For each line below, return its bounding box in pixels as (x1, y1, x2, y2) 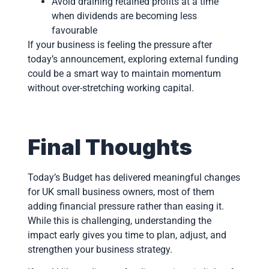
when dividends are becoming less (51, 10, 197, 22)
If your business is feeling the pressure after (27, 38, 212, 50)
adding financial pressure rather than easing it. (27, 200, 224, 212)
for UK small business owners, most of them (27, 186, 214, 198)
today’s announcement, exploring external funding (27, 53, 238, 65)
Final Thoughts (27, 133, 192, 160)
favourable (51, 24, 97, 36)
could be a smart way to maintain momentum (27, 67, 221, 79)
